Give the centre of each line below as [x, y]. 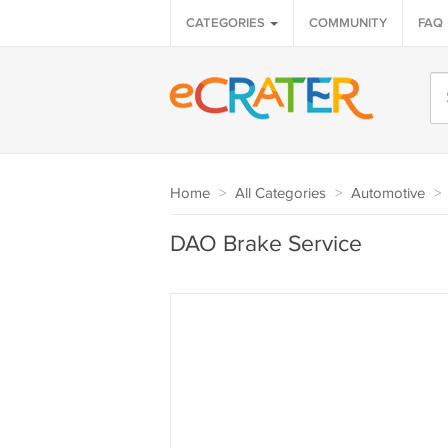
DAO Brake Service [265, 244]
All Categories [280, 193]
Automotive [387, 193]
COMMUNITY [347, 23]
